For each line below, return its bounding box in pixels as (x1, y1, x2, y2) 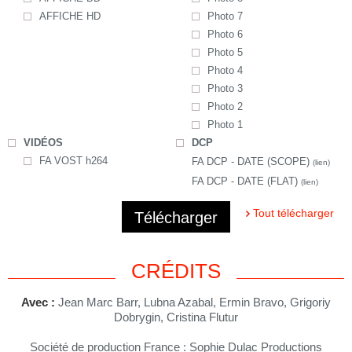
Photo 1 (207, 119, 243, 131)
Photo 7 (207, 10, 243, 23)
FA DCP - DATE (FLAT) (191, 175, 301, 188)
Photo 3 (207, 82, 243, 95)
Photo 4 (207, 64, 243, 77)
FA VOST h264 (39, 155, 108, 167)
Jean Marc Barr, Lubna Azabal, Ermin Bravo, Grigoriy (55, 295, 331, 310)
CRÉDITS (131, 259, 221, 284)
